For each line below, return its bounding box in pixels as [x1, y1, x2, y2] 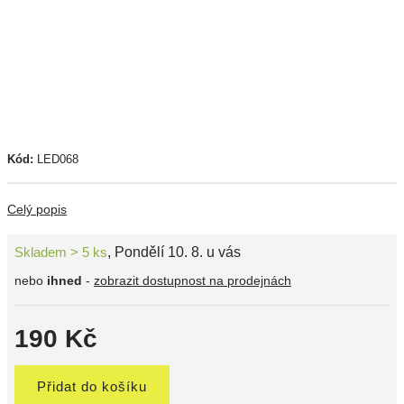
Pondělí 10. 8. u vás [115, 244, 241, 260]
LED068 [37, 152, 78, 166]
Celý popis [7, 202, 67, 216]
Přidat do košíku [37, 379, 147, 394]
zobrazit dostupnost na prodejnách [94, 273, 291, 288]
